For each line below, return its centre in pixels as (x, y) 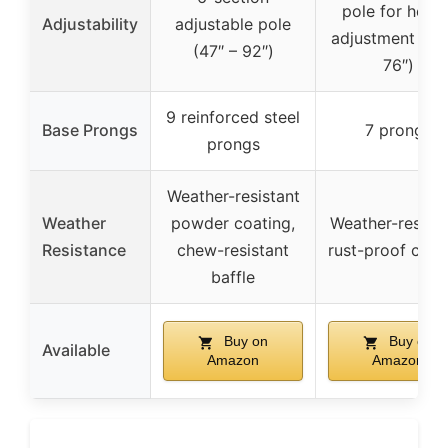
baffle (233, 277)
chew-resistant (233, 250)
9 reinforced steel (233, 117)
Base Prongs (90, 130)
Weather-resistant (233, 196)
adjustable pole (233, 24)
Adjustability (90, 24)
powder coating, (233, 223)
